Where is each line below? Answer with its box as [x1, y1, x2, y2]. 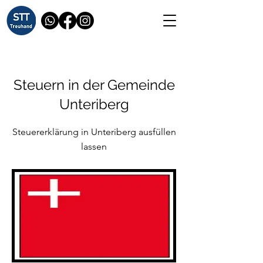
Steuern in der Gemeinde [13, 76, 175, 93]
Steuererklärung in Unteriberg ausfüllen [12, 126, 176, 137]
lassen [81, 141, 107, 152]
